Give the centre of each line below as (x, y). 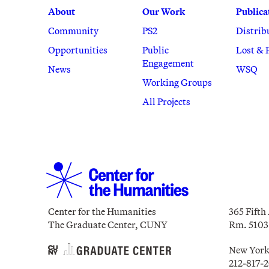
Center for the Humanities (102, 212)
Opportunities (78, 50)
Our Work (163, 12)
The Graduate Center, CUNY (108, 225)
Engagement (168, 63)
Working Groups (177, 83)
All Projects (166, 102)
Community (73, 31)
